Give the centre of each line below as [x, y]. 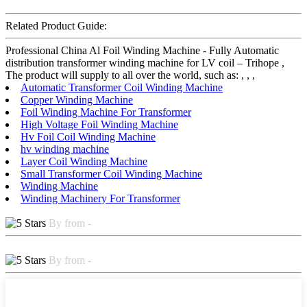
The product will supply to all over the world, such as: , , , [130, 75]
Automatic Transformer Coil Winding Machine [122, 87]
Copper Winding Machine [77, 99]
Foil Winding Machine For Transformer [106, 112]
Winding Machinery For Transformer [100, 198]
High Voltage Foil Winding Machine [99, 124]
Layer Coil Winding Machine [84, 161]
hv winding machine [65, 149]
